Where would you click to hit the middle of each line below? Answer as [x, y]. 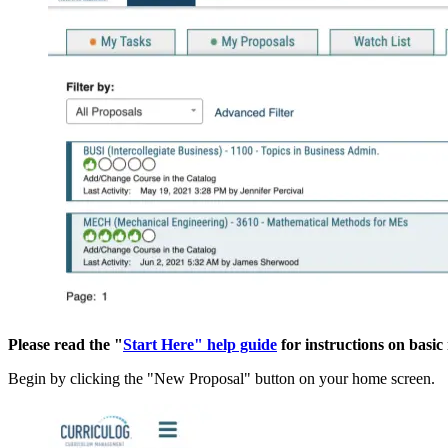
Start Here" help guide [200, 345]
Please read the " [65, 345]
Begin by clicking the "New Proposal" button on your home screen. [221, 379]
